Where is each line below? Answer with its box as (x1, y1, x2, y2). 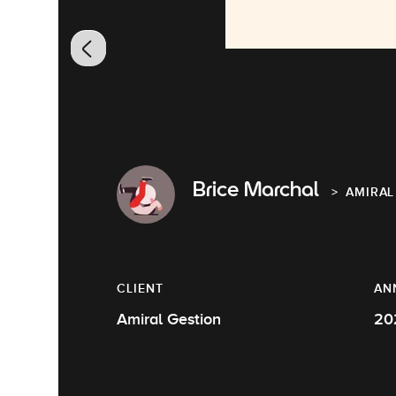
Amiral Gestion (117, 310, 221, 328)
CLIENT (117, 281, 164, 295)
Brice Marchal (193, 180, 319, 202)
